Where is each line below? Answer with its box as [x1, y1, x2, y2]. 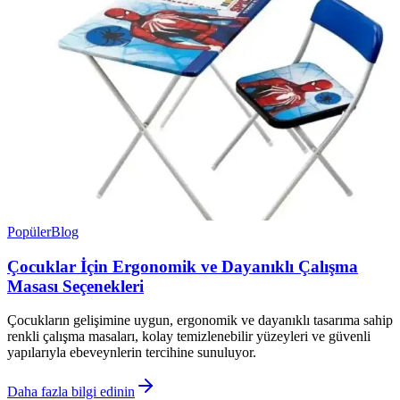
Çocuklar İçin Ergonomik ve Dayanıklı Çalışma [7, 256, 358, 276]
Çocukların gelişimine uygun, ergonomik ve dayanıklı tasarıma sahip [7, 312, 393, 329]
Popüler [7, 223, 51, 239]
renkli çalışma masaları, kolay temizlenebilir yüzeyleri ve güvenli [7, 329, 371, 345]
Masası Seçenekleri [7, 276, 144, 296]
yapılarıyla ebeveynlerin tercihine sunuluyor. [7, 345, 256, 361]
